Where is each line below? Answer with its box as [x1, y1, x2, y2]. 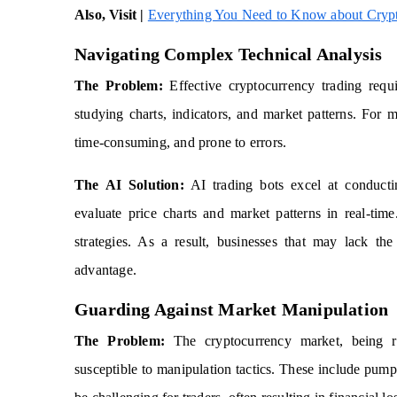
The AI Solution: [74, 177, 184, 192]
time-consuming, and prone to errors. [74, 135, 287, 150]
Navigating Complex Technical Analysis [74, 44, 383, 64]
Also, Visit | [74, 7, 144, 22]
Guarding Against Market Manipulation [74, 300, 389, 319]
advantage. [74, 262, 136, 277]
